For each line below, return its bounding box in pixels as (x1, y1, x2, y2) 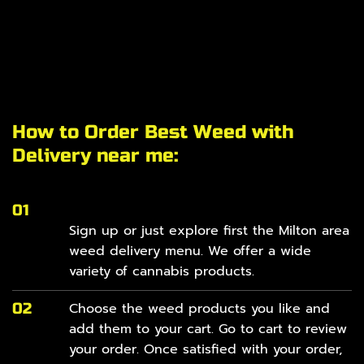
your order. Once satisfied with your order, (68, 340, 342, 360)
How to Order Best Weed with (12, 120, 293, 143)
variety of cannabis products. (68, 262, 254, 282)
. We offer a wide (200, 241, 311, 262)
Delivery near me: (12, 144, 179, 167)
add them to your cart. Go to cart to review (68, 319, 347, 340)
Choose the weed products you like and (68, 299, 330, 319)
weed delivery (68, 241, 165, 262)
